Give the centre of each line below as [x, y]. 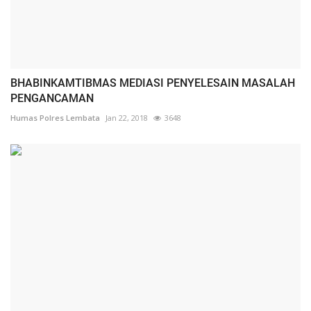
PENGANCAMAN [52, 98]
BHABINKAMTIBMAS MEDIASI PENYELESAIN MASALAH [153, 83]
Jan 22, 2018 [127, 117]
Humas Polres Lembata [55, 117]
